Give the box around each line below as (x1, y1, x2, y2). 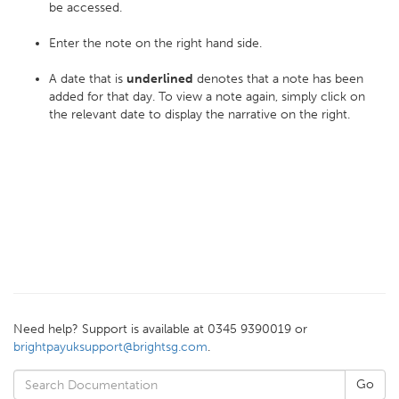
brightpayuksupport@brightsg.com (13, 339, 208, 354)
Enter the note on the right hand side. (49, 36, 262, 51)
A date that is (49, 71, 126, 86)
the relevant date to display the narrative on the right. (49, 107, 350, 122)
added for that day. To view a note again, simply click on (49, 89, 365, 104)
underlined (126, 71, 193, 86)
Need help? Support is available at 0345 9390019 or (13, 322, 307, 337)
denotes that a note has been (193, 71, 363, 86)
